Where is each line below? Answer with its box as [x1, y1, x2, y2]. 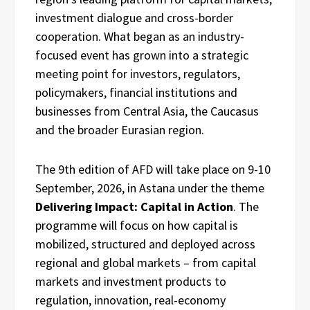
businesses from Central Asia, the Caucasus [35, 102, 259, 119]
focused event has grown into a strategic [35, 46, 248, 63]
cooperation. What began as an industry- [35, 28, 244, 44]
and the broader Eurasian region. [35, 121, 204, 138]
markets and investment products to [35, 273, 226, 289]
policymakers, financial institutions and [35, 84, 237, 100]
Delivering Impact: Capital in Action [35, 198, 233, 215]
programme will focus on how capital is [35, 217, 238, 233]
